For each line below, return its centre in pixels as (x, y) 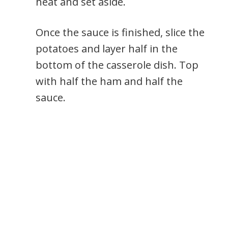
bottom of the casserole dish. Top (117, 65)
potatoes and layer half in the (107, 49)
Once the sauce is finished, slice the (120, 33)
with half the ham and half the (109, 81)
